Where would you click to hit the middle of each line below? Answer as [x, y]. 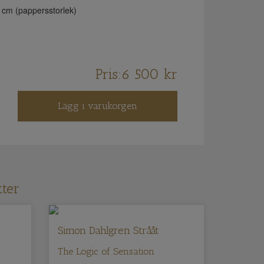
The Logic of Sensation [106, 251]
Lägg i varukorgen [98, 106]
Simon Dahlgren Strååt [109, 230]
